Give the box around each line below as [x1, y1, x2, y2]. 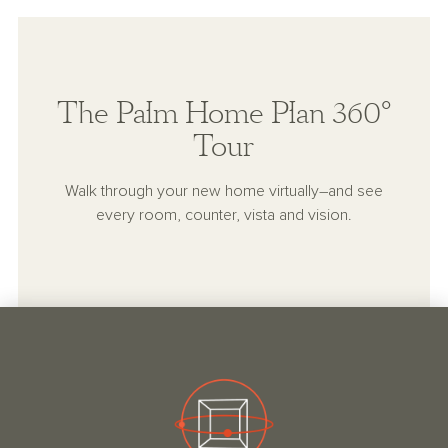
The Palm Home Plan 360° [56, 94, 391, 134]
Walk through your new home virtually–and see [64, 183, 383, 200]
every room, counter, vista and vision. [95, 207, 352, 224]
